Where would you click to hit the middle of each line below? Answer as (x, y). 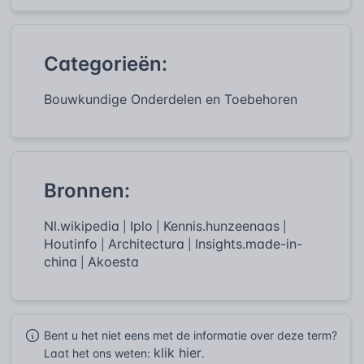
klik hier (178, 352)
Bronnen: (87, 190)
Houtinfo (71, 243)
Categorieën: (106, 63)
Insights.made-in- (249, 243)
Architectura (146, 243)
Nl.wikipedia (82, 225)
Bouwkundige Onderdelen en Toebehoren (171, 99)
